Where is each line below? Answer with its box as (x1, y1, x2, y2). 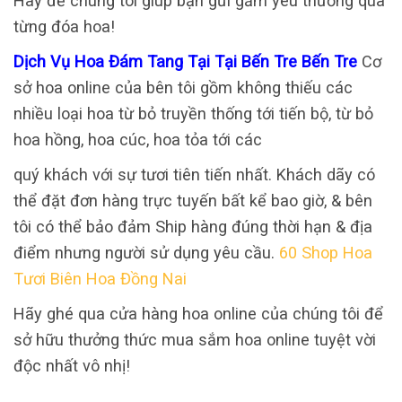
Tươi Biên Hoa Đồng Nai (13, 269, 187, 289)
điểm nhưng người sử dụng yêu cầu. (13, 243, 279, 263)
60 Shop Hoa (279, 243, 372, 263)
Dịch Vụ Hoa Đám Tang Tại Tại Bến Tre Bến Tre (13, 52, 362, 72)
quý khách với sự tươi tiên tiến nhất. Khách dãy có (13, 165, 375, 185)
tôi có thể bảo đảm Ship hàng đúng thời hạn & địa (13, 217, 372, 237)
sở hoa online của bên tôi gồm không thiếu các (13, 78, 353, 98)
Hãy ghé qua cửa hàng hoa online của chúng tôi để (13, 304, 383, 324)
